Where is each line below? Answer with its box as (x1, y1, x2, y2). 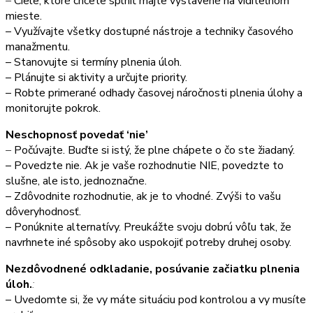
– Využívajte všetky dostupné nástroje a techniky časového (6, 23, 293, 39)
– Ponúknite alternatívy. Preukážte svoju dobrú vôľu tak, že (6, 219, 291, 235)
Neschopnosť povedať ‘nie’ (6, 126, 148, 143)
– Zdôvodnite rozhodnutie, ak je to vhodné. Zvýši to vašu (6, 188, 281, 204)
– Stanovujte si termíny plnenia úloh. (6, 54, 182, 70)
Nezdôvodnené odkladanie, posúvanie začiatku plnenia (6, 261, 300, 277)
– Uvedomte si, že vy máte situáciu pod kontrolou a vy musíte (6, 291, 306, 307)
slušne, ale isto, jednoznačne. (6, 173, 147, 189)
